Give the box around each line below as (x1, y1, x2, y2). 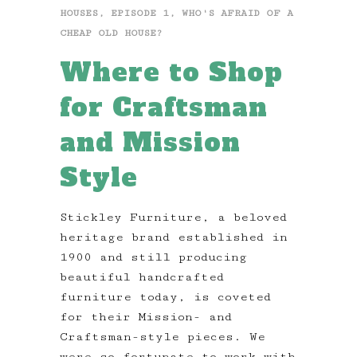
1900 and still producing (60, 250, 247, 265)
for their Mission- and (60, 310, 232, 324)
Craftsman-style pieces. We (60, 330, 265, 344)
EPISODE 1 (111, 7, 169, 20)
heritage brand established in (60, 230, 288, 245)
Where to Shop (60, 55, 283, 91)
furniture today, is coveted (60, 290, 271, 304)
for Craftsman (60, 90, 268, 126)
